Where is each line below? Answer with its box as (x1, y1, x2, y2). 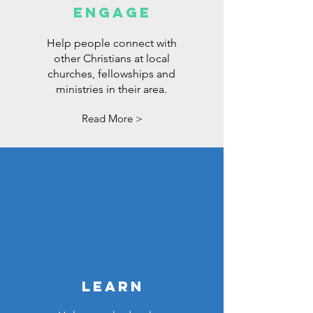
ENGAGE (73, 3, 152, 21)
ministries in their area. (56, 82, 167, 96)
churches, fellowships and (48, 67, 175, 80)
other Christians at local (53, 52, 170, 65)
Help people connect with (46, 36, 177, 50)
